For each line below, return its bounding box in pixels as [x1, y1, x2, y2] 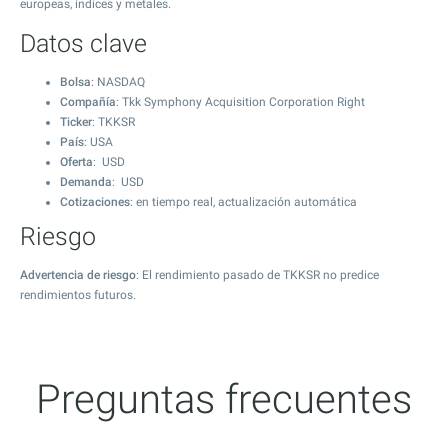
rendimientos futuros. [20, 288, 136, 302]
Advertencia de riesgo [20, 268, 136, 282]
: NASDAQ [91, 75, 145, 89]
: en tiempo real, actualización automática [130, 195, 357, 209]
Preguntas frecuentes [36, 376, 412, 423]
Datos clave [20, 29, 147, 58]
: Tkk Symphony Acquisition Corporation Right [116, 95, 365, 109]
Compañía [60, 95, 116, 109]
